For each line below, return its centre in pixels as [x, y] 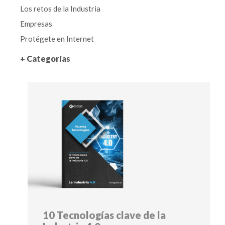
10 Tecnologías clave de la [104, 215]
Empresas [36, 23]
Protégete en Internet [57, 38]
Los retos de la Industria [60, 8]
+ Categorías [45, 58]
